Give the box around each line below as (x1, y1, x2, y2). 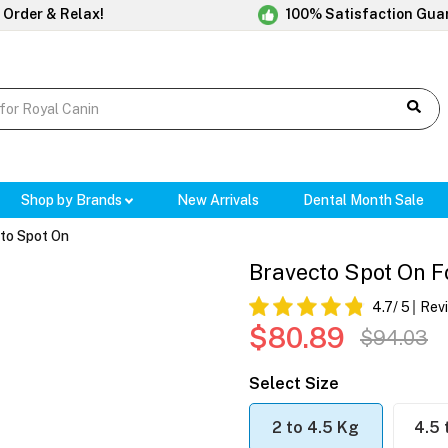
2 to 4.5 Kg (272, 418, 360, 438)
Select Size (249, 374, 339, 394)
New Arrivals (177, 192, 260, 209)
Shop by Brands (20, 192, 125, 209)
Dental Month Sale (303, 192, 425, 209)
